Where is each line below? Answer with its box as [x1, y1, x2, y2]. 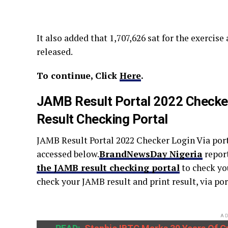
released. [37, 46, 73, 58]
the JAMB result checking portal [37, 162, 180, 174]
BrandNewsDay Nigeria [99, 148, 203, 160]
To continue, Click [37, 70, 120, 81]
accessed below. [37, 148, 99, 160]
